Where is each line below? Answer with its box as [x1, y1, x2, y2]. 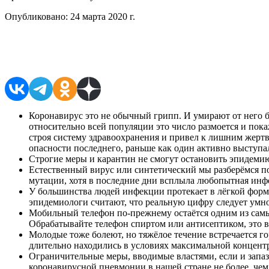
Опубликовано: [5, 11, 68, 22]
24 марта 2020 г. [68, 11, 135, 22]
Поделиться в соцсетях [5, 46, 155, 62]
